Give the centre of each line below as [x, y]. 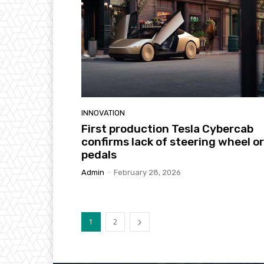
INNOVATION [103, 113]
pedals [99, 154]
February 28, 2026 [147, 172]
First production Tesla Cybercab [167, 128]
